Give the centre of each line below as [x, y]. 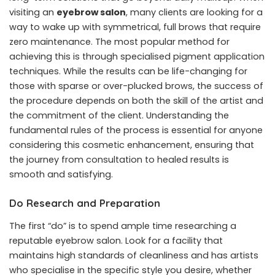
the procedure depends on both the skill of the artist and [136, 100]
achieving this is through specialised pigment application [137, 56]
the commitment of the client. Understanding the [119, 115]
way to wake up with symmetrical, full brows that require [135, 27]
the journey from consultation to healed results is [119, 159]
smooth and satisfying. [61, 174]
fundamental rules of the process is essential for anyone [136, 130]
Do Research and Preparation [85, 203]
